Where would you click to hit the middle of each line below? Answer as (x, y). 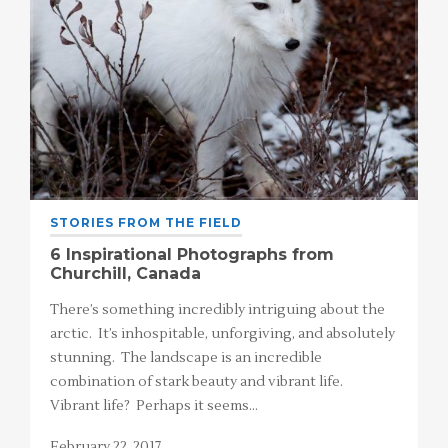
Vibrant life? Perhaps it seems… (154, 406)
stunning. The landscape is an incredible (186, 358)
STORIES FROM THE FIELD (146, 223)
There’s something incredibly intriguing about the (217, 310)
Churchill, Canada (125, 274)
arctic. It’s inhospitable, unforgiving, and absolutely (222, 334)
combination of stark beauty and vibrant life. (198, 382)
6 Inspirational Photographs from (192, 255)
